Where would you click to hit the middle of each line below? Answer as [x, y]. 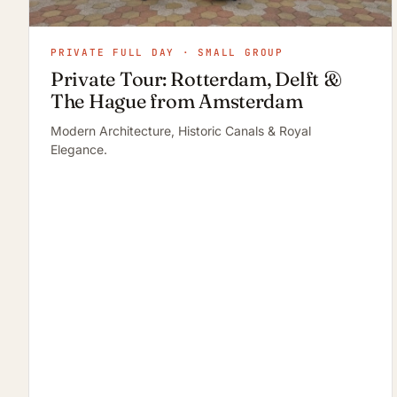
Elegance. [79, 150]
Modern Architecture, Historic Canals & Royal [181, 131]
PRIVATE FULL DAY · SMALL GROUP [167, 53]
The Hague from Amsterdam [177, 101]
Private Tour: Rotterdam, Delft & [196, 79]
